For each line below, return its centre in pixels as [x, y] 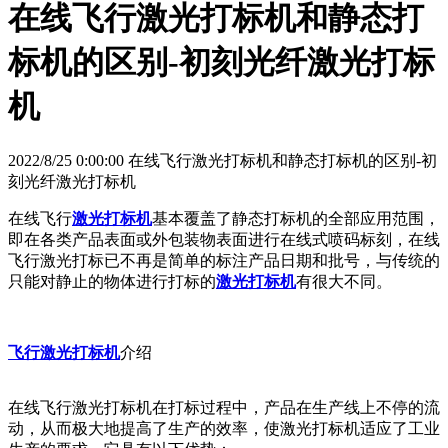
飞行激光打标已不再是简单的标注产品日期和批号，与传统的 [224, 260]
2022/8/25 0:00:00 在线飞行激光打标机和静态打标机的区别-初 [222, 160]
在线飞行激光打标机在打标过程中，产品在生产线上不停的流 [224, 407]
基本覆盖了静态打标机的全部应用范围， [296, 218]
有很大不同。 [344, 281]
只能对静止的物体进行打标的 [112, 281]
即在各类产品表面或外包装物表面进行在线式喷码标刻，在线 [224, 239]
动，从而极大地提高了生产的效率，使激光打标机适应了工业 [224, 428]
